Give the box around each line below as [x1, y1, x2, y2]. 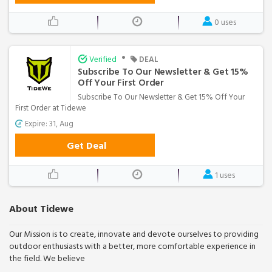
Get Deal [66, 137, 106, 154]
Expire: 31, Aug [23, 117, 73, 131]
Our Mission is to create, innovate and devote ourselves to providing [9, 226, 259, 241]
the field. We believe [9, 251, 85, 265]
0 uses [214, 15, 236, 29]
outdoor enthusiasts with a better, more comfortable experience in [9, 239, 256, 253]
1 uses [215, 168, 235, 182]
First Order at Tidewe [15, 101, 86, 115]
